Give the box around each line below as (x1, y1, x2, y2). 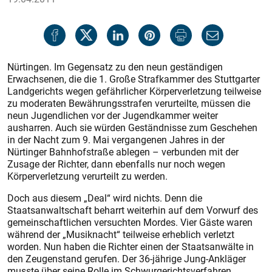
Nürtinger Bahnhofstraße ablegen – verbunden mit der (7, 145, 239, 158)
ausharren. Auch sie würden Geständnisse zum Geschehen (7, 121, 257, 134)
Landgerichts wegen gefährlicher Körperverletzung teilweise (7, 84, 261, 98)
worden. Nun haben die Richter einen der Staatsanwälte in (7, 240, 254, 253)
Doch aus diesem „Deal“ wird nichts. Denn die (7, 191, 202, 205)
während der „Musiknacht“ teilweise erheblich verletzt (7, 228, 234, 241)
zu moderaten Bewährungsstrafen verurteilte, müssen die (7, 97, 250, 110)
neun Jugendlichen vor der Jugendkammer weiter (7, 109, 218, 122)
